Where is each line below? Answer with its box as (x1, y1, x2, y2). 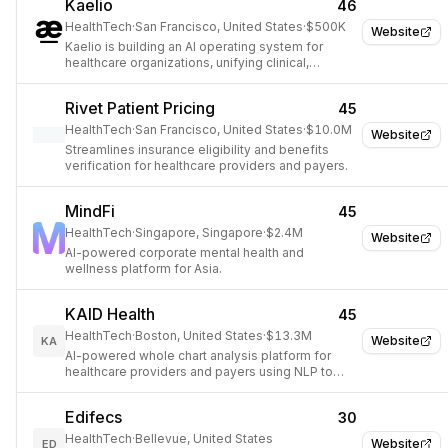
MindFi (65, 201, 115, 221)
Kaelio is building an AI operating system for (65, 39, 323, 54)
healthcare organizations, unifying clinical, (65, 55, 309, 70)
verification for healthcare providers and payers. (65, 158, 348, 173)
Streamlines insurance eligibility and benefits (65, 142, 329, 157)
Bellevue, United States (135, 431, 273, 446)
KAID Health (65, 304, 155, 324)
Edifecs (65, 407, 122, 427)
